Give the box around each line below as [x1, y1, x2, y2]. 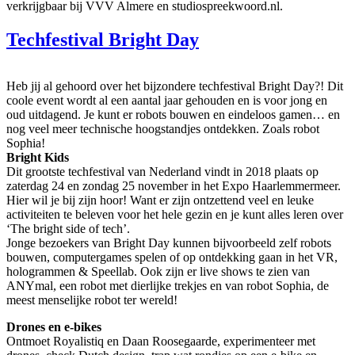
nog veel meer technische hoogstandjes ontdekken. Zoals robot [6, 121, 319, 136]
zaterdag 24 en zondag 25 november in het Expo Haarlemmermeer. [6, 178, 341, 193]
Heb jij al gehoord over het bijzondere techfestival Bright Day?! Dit [6, 78, 343, 93]
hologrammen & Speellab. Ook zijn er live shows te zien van [6, 264, 310, 278]
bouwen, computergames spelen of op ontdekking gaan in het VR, [6, 250, 338, 264]
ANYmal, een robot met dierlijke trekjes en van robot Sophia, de [6, 278, 329, 292]
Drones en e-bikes [6, 319, 101, 334]
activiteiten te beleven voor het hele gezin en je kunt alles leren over [6, 207, 343, 221]
